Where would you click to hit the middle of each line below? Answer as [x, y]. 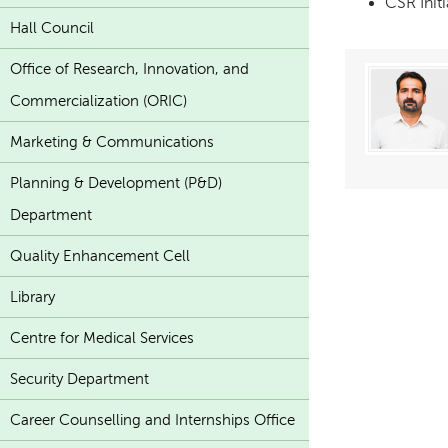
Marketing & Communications [112, 142]
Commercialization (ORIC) [98, 101]
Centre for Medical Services [102, 338]
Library [32, 297]
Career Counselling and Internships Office [152, 420]
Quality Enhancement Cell [100, 256]
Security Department [79, 379]
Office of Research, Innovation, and [129, 69]
